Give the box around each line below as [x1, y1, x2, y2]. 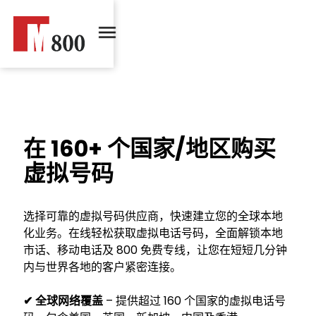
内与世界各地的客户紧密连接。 [23, 259, 181, 275]
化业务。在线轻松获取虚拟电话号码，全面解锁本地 [23, 225, 283, 241]
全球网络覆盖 [35, 293, 103, 309]
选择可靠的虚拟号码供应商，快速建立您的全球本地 [23, 208, 283, 224]
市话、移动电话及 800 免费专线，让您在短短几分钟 [23, 242, 287, 258]
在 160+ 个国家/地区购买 [23, 133, 276, 164]
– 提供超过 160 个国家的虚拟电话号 [103, 293, 286, 309]
